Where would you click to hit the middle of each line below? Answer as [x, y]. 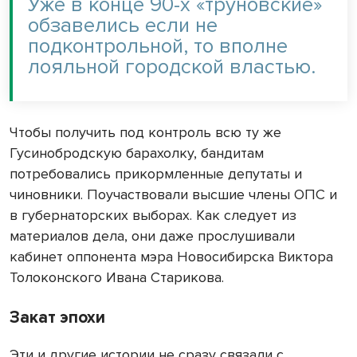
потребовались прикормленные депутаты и [156, 173]
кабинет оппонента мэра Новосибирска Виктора [171, 256]
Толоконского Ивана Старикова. [117, 277]
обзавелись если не [123, 25]
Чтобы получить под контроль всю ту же [145, 132]
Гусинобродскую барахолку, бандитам [137, 153]
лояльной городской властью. [172, 67]
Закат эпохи [57, 317]
